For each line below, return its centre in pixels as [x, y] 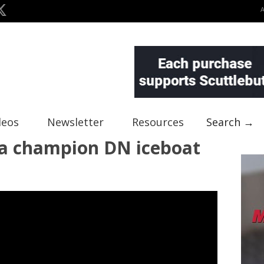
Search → [230, 122]
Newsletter [75, 122]
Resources [158, 122]
